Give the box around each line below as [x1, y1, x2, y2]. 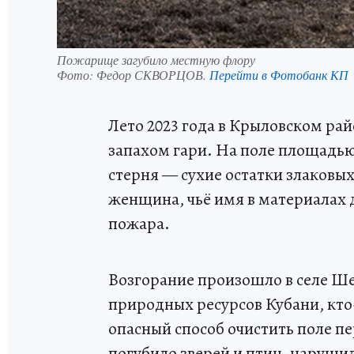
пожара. [108, 212, 170, 236]
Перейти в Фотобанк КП [209, 66, 348, 84]
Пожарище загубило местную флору [57, 51, 255, 69]
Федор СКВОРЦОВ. [96, 66, 209, 84]
